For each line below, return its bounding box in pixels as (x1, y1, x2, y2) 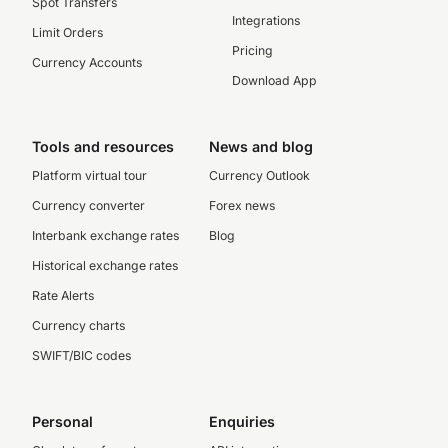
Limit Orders (32, 25, 103, 40)
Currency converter (32, 198, 145, 213)
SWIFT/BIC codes (32, 348, 131, 363)
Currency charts (32, 318, 125, 333)
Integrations (232, 13, 300, 28)
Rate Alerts (32, 288, 94, 303)
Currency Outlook (208, 168, 310, 183)
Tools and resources (32, 138, 174, 155)
